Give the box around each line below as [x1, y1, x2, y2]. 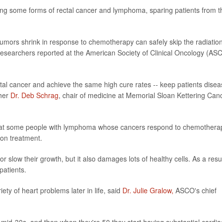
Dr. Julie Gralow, [122, 185, 173, 195]
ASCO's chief [173, 185, 217, 195]
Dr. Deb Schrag [10, 90, 58, 100]
